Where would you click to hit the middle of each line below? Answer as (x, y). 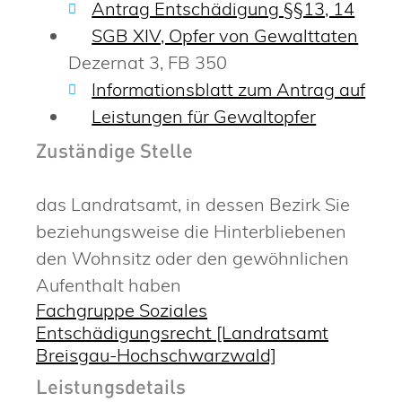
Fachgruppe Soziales (122, 310)
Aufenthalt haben (109, 285)
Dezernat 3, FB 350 (148, 63)
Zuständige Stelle (114, 153)
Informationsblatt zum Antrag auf (229, 90)
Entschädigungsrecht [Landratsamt (182, 333)
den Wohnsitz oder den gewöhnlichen (192, 258)
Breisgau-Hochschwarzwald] (156, 355)
